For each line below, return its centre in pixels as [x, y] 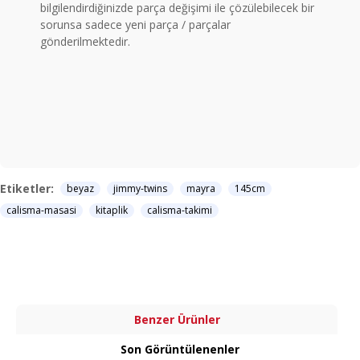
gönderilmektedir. [85, 41]
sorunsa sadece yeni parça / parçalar [135, 25]
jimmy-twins [140, 188]
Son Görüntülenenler [180, 349]
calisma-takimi [180, 210]
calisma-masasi [41, 210]
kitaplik [112, 210]
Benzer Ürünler [177, 319]
